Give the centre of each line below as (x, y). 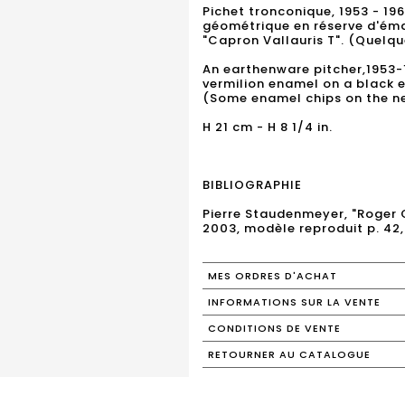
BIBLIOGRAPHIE (252, 185)
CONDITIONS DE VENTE (274, 328)
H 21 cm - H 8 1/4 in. (268, 127)
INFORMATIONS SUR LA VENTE (294, 302)
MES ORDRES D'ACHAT (273, 276)
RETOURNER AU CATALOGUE (289, 354)
